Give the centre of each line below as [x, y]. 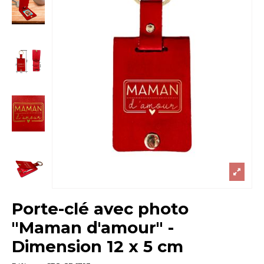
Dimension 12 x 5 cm [98, 246]
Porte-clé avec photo [100, 208]
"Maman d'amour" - [93, 227]
